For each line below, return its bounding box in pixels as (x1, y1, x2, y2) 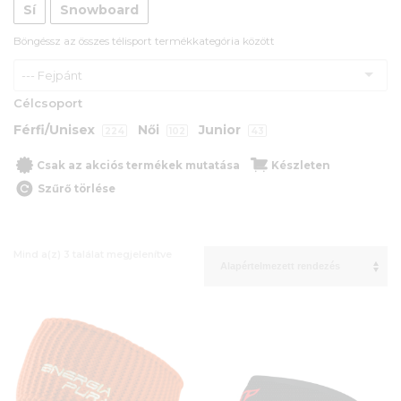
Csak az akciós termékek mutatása (37, 158, 240, 172)
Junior (199, 121, 244, 138)
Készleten (271, 158, 330, 172)
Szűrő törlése (38, 182, 115, 195)
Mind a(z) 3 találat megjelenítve (13, 247, 172, 260)
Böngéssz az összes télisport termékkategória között (13, 34, 275, 47)
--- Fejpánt (21, 67, 82, 82)
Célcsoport (13, 95, 82, 110)
